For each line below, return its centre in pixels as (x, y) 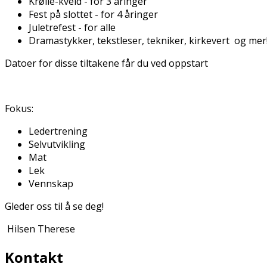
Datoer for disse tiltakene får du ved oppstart (106, 63)
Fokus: (19, 108)
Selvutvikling (57, 144)
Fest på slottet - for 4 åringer (93, 14)
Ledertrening (58, 131)
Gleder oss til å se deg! (54, 206)
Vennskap (51, 183)
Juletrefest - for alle (72, 27)
